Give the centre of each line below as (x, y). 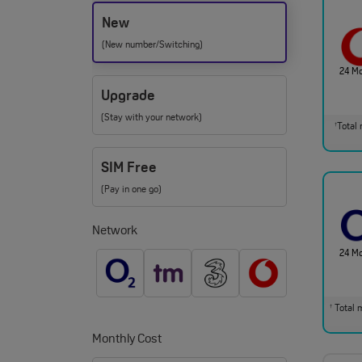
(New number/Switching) (152, 45)
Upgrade (128, 97)
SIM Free (129, 168)
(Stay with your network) (152, 118)
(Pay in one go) (131, 190)
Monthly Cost (127, 339)
